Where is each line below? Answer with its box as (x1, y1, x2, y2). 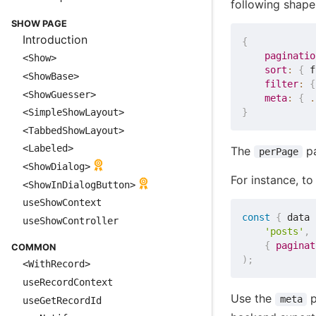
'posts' (265, 226, 305, 238)
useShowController (23, 214, 119, 226)
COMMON (11, 242, 56, 253)
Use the (231, 291, 276, 306)
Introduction (23, 32, 87, 47)
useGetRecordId (23, 294, 102, 306)
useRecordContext (23, 276, 113, 288)
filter (265, 78, 299, 90)
